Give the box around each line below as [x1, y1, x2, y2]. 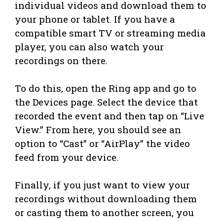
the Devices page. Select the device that [15, 95, 198, 108]
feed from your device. [15, 150, 118, 163]
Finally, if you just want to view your [15, 178, 190, 191]
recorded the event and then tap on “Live [15, 109, 204, 122]
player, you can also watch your [15, 40, 164, 53]
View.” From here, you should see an [15, 123, 181, 136]
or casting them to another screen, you [15, 206, 194, 219]
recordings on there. [15, 54, 108, 67]
